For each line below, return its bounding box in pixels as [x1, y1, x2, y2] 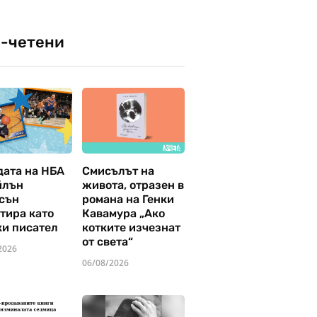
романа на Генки [82, 192, 175, 207]
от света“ [82, 235, 134, 249]
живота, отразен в [82, 178, 185, 192]
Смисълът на [82, 164, 155, 178]
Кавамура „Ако [82, 207, 166, 221]
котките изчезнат [82, 221, 181, 235]
